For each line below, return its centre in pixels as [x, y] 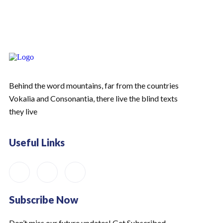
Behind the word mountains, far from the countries [94, 85]
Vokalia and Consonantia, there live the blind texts [93, 98]
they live [23, 111]
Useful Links [37, 142]
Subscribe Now [44, 200]
